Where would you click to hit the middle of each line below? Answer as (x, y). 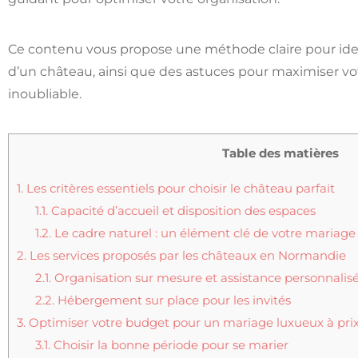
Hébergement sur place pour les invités (172, 300)
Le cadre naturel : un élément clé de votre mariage (203, 233)
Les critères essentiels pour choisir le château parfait (179, 188)
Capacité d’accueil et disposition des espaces (181, 210)
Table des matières (280, 153)
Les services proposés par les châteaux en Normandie (186, 255)
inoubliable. (45, 94)
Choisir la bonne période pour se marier (169, 344)
